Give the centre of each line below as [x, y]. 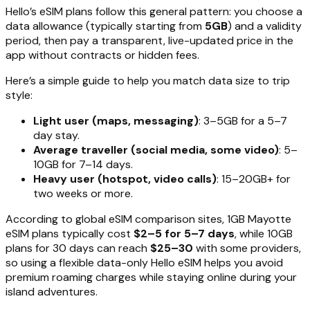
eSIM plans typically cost [70, 234]
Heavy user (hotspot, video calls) [125, 179]
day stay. [56, 136]
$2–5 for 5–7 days [184, 234]
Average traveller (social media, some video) [156, 150]
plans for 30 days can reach [78, 248]
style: [19, 95]
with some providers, [247, 248]
